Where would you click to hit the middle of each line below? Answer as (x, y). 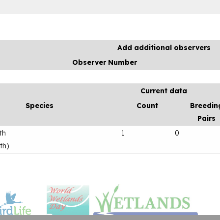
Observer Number (105, 62)
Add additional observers (164, 47)
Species (40, 105)
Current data (164, 91)
